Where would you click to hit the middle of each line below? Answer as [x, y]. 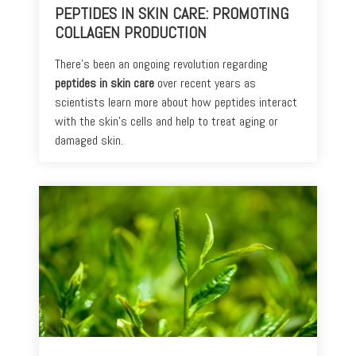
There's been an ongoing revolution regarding [161, 64]
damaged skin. [89, 140]
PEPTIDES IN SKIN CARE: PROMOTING [172, 13]
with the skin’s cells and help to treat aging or [166, 121]
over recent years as [205, 83]
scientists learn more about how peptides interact [176, 102]
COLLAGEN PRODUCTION [131, 32]
